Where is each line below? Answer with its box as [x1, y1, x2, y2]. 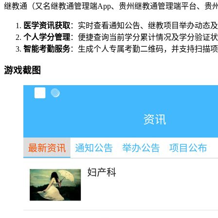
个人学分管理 [23, 33, 70, 41]
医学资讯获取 [23, 21, 70, 30]
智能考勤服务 [23, 44, 70, 53]
